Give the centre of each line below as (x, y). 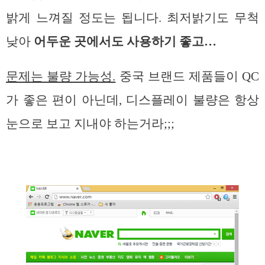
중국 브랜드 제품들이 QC (188, 77)
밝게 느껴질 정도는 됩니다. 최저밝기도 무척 (132, 18)
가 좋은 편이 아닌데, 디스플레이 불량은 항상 (132, 100)
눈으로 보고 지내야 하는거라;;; (90, 124)
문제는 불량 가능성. (61, 77)
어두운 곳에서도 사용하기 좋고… (125, 42)
